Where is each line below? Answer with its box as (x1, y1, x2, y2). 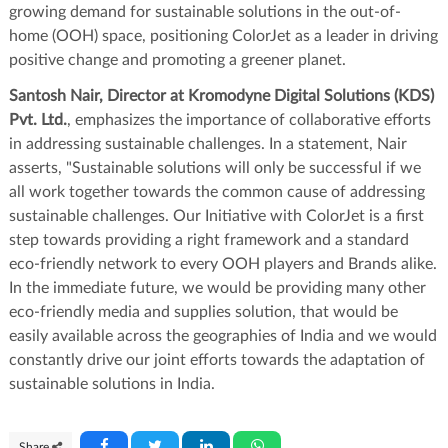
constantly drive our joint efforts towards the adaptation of (9, 351, 425, 368)
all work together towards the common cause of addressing (9, 183, 425, 200)
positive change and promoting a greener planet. (9, 51, 346, 68)
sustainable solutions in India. (9, 375, 215, 392)
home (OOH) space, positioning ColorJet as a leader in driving (9, 27, 438, 44)
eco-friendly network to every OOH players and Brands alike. (9, 255, 437, 272)
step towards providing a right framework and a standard (9, 231, 409, 248)
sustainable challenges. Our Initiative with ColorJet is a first (9, 207, 424, 224)
